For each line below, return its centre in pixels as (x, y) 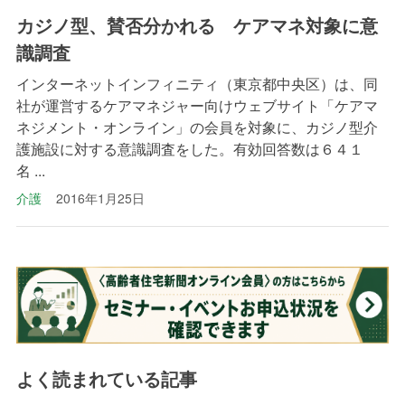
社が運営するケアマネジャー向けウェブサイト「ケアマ (197, 105)
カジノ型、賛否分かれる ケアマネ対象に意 (197, 24)
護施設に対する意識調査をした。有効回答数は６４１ (189, 148)
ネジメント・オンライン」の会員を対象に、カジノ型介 (197, 127)
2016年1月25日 (100, 198)
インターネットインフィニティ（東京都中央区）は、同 (197, 83)
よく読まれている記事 (106, 379)
